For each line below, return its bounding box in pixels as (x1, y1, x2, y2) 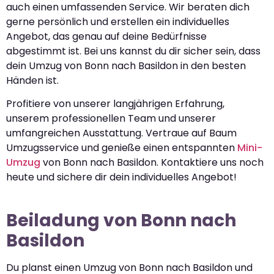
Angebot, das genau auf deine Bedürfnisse (6, 29, 207, 43)
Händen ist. (6, 73, 59, 87)
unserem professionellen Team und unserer (6, 111, 216, 126)
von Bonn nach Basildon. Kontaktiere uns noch (40, 155, 264, 170)
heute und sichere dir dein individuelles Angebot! (6, 170, 237, 185)
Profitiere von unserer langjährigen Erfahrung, (6, 97, 224, 111)
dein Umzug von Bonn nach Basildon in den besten (6, 58, 246, 73)
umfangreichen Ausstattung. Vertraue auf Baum (6, 126, 237, 141)
